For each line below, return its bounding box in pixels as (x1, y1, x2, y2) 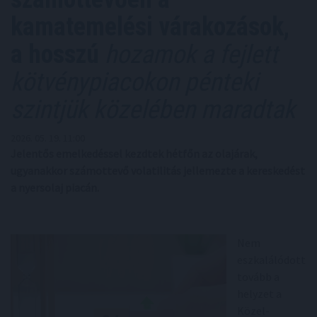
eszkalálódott (237, 253, 306, 267)
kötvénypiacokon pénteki (11, 67, 258, 97)
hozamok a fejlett (99, 40, 278, 69)
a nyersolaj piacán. (11, 180, 99, 195)
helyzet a (237, 287, 282, 301)
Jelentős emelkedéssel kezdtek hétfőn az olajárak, (11, 146, 258, 161)
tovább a (237, 270, 279, 284)
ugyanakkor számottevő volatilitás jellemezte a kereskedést (11, 163, 305, 178)
